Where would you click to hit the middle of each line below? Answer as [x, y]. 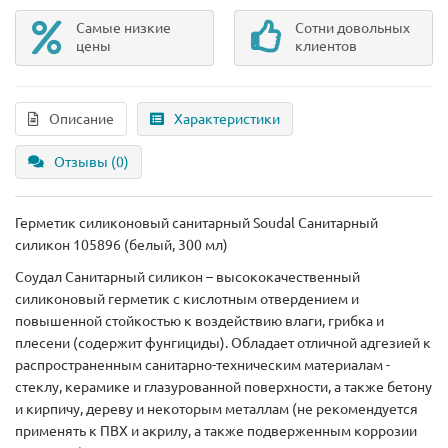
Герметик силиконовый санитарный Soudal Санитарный [196, 222]
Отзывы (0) [91, 161]
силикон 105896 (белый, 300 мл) [121, 244]
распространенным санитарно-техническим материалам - [202, 364]
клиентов [326, 45]
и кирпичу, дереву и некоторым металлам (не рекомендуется [216, 408]
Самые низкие [123, 27]
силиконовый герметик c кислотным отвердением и [187, 298]
